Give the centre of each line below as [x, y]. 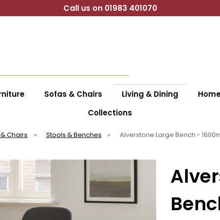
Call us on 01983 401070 [110, 8]
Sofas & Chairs [73, 94]
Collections [110, 113]
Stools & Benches [74, 135]
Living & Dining [150, 94]
